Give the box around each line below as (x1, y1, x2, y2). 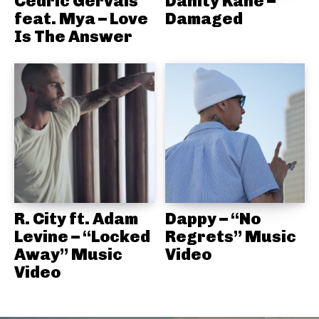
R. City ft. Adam (14, 209, 138, 229)
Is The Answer (14, 26, 132, 46)
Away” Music (14, 244, 122, 265)
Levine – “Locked (14, 226, 150, 247)
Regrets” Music (164, 226, 296, 247)
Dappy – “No (164, 209, 261, 229)
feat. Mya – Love (14, 8, 148, 28)
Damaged (164, 8, 243, 28)
